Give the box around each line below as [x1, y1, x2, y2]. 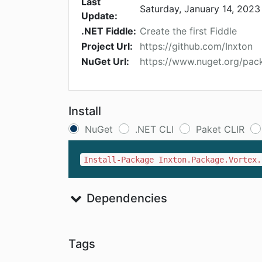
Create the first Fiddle [140, 25, 237, 37]
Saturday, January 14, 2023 [140, 3, 260, 15]
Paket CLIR [196, 123, 244, 136]
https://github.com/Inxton [140, 40, 253, 53]
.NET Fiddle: [81, 25, 136, 37]
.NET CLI [135, 123, 174, 136]
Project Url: [81, 40, 133, 53]
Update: [81, 10, 118, 22]
